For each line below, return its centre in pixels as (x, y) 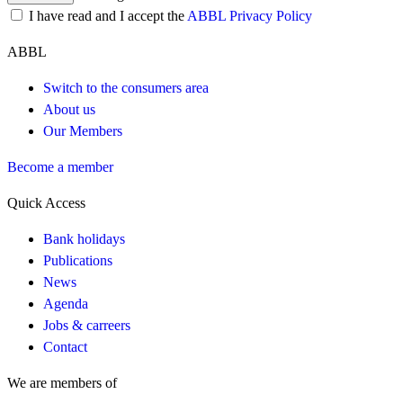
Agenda (66, 303)
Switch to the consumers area (126, 87)
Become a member (60, 166)
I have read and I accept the (108, 15)
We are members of (62, 382)
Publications (78, 260)
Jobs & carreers (87, 325)
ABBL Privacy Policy (250, 15)
